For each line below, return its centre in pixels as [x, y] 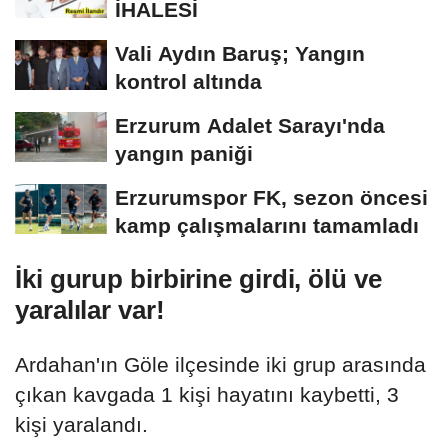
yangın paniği [184, 154]
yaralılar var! [90, 310]
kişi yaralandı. [81, 425]
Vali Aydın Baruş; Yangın [240, 54]
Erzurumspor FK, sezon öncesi [271, 198]
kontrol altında [188, 82]
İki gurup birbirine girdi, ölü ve [198, 279]
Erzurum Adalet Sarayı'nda [250, 126]
